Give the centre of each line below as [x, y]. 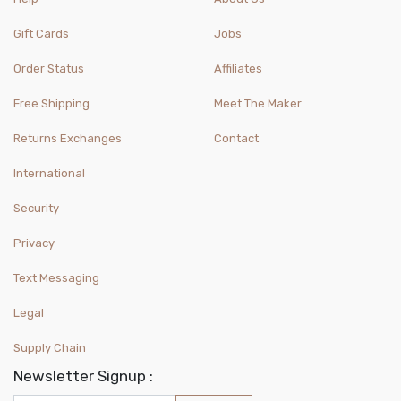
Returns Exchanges [68, 138]
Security [36, 208]
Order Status [49, 68]
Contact [236, 138]
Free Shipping [51, 103]
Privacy [34, 243]
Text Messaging [56, 277]
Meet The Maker [258, 103]
